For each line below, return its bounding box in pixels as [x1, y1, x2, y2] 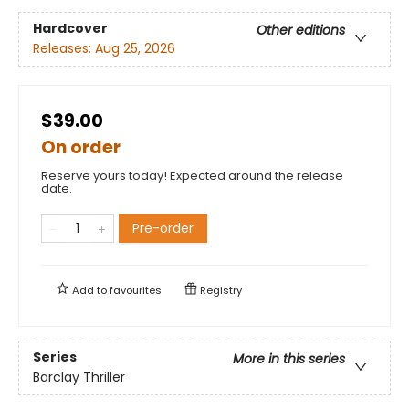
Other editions [257, 20, 345, 39]
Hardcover [33, 18, 108, 37]
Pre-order [132, 218, 194, 237]
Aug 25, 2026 [95, 38, 175, 58]
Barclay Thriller [33, 367, 125, 386]
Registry [197, 282, 242, 298]
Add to [69, 282, 110, 298]
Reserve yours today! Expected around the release [41, 166, 343, 184]
